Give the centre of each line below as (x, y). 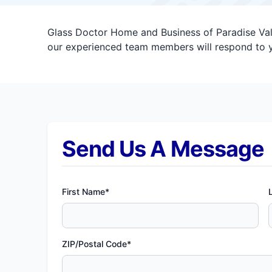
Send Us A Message (163, 149)
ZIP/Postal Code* (96, 244)
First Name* (85, 192)
